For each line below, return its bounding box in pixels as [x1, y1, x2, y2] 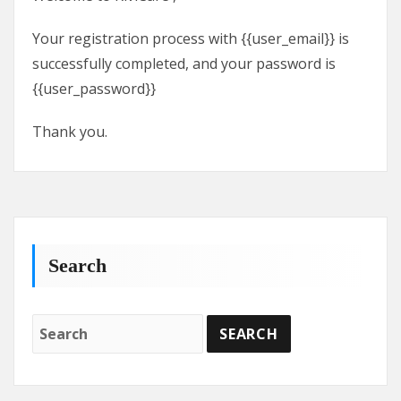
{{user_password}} [32, 79, 156, 98]
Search [48, 255, 107, 277]
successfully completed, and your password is [32, 54, 336, 73]
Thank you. [32, 122, 107, 141]
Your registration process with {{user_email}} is [32, 29, 349, 48]
